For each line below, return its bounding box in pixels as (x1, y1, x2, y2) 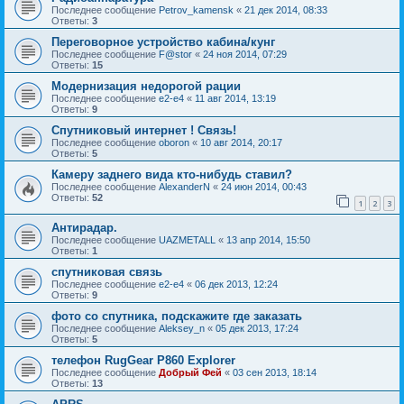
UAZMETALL (159, 234, 216, 245)
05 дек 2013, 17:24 (216, 322, 298, 334)
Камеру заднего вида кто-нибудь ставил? (51, 168, 292, 182)
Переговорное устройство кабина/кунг (51, 35, 275, 50)
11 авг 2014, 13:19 (195, 93, 276, 105)
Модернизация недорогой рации (51, 79, 241, 94)
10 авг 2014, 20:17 (200, 137, 282, 149)
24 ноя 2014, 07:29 (203, 49, 287, 60)
